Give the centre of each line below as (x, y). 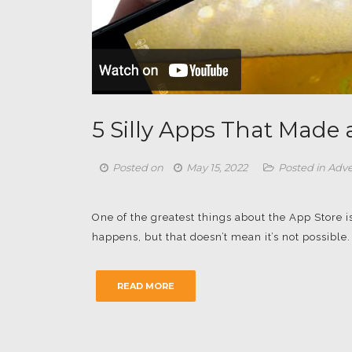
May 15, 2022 (217, 167)
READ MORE (146, 286)
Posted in (303, 167)
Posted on (139, 167)
